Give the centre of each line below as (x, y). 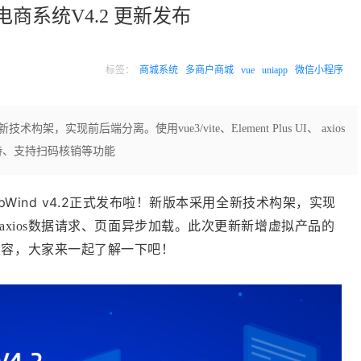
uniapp (275, 70)
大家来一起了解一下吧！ (101, 249)
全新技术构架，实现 (276, 203)
